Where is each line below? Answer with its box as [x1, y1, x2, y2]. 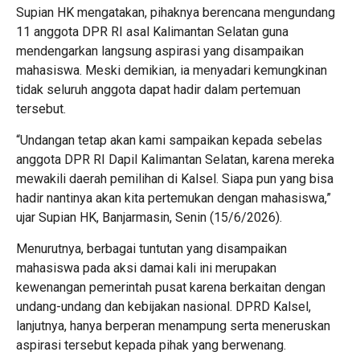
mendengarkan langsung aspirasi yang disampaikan [16, 43, 304, 59]
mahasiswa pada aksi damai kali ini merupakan [16, 260, 276, 276]
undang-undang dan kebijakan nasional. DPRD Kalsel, [16, 299, 311, 315]
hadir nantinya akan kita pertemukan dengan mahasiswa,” [16, 190, 331, 207]
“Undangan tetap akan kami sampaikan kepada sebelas [16, 133, 322, 149]
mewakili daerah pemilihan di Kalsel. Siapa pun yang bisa [16, 171, 333, 187]
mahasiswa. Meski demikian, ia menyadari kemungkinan [16, 63, 327, 79]
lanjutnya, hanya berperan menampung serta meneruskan [16, 318, 330, 334]
